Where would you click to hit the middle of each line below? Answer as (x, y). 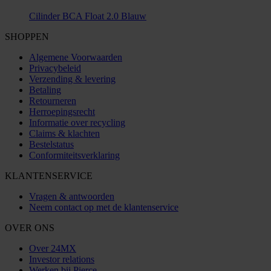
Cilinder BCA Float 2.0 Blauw (88, 16)
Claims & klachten (64, 134)
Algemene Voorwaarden (76, 57)
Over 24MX (53, 249)
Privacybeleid (55, 68)
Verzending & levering (72, 79)
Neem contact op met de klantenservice (104, 207)
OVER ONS (30, 228)
